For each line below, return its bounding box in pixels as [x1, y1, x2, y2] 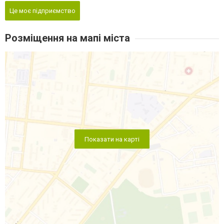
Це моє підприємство [9, 6, 75, 14]
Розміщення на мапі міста [5, 31, 130, 44]
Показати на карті [84, 134, 139, 142]
